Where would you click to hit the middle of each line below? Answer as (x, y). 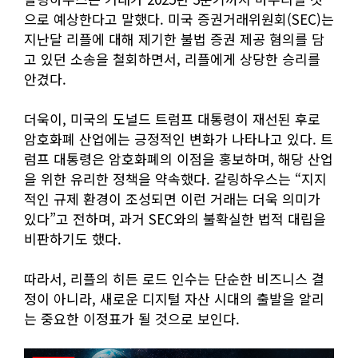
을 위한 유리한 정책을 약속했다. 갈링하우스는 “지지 (175, 179)
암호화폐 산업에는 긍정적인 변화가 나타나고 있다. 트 (179, 139)
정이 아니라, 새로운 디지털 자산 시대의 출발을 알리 (174, 299)
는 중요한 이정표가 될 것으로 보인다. (132, 319)
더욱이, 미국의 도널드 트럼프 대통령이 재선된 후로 (172, 119)
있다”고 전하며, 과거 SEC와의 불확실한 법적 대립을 (175, 219)
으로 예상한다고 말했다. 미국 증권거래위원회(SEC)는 (179, 19)
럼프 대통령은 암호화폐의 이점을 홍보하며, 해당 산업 (179, 159)
